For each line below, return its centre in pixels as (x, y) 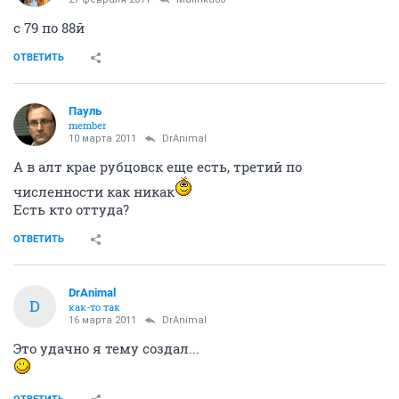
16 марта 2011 (102, 320)
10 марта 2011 (102, 138)
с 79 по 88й (49, 27)
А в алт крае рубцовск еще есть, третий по (158, 166)
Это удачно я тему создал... (106, 348)
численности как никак (94, 191)
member (88, 125)
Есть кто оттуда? (71, 209)
